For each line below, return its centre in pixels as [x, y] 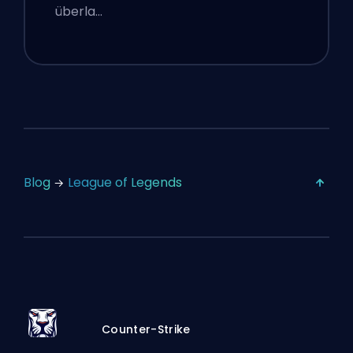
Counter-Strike [146, 329]
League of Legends [125, 183]
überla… [79, 12]
